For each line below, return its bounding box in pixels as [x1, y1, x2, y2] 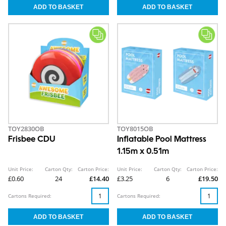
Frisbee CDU [8, 136, 55, 144]
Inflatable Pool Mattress [117, 136, 206, 144]
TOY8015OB [117, 124, 153, 134]
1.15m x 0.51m [117, 148, 169, 156]
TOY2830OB [8, 124, 44, 134]
